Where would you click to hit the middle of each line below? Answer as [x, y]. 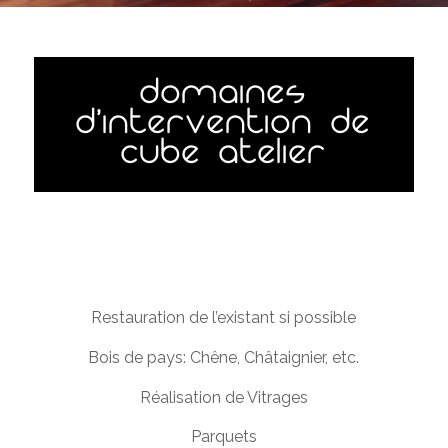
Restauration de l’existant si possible [224, 318]
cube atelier [223, 156]
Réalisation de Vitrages [223, 397]
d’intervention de [224, 126]
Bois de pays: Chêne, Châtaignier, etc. [224, 357]
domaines [224, 96]
